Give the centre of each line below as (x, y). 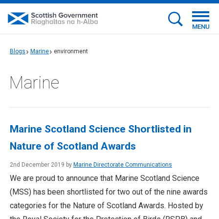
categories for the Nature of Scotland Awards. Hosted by (107, 206)
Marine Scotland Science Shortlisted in (101, 129)
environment (71, 51)
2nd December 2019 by (42, 165)
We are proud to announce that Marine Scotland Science (105, 178)
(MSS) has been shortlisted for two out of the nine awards (109, 192)
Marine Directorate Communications (123, 165)
